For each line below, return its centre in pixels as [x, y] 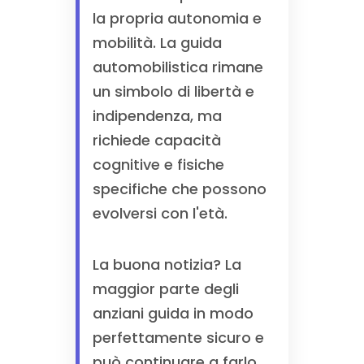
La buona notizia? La [167, 264]
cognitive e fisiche [158, 165]
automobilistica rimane [178, 67]
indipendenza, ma [157, 116]
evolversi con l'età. [160, 213]
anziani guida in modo [173, 313]
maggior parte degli [165, 289]
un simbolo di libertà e [173, 91]
